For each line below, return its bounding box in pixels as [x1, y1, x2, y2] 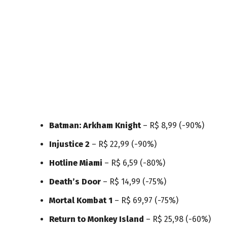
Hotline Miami [49, 158, 102, 168]
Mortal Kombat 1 [49, 196, 112, 205]
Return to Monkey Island [49, 214, 144, 224]
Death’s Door [49, 177, 101, 186]
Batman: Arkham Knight [49, 121, 141, 130]
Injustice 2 [49, 139, 90, 149]
